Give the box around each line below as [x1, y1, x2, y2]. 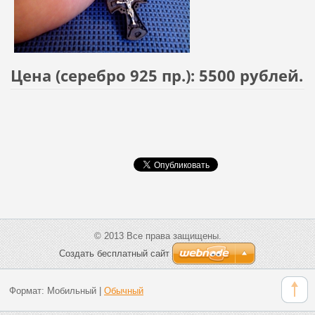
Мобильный [46, 285, 96, 296]
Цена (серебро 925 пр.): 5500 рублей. [10, 65, 303, 87]
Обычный [103, 285, 143, 296]
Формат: [8, 285, 47, 296]
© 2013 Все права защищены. [94, 231, 221, 242]
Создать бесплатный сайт [59, 248, 169, 259]
